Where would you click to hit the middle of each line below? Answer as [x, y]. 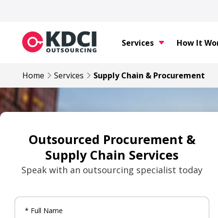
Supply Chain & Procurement [149, 75]
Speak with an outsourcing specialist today [112, 170]
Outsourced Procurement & [112, 139]
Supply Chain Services [112, 155]
